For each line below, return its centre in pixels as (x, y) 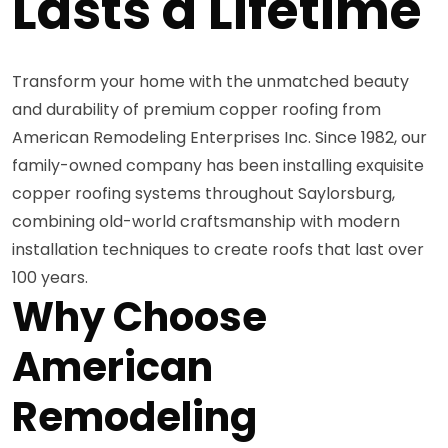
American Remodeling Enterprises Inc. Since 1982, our (219, 137)
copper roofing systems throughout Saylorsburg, (203, 193)
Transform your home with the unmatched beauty (210, 81)
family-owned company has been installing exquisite (218, 165)
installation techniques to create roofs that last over (218, 249)
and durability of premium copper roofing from (196, 109)
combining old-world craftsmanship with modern (206, 221)
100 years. (50, 277)
